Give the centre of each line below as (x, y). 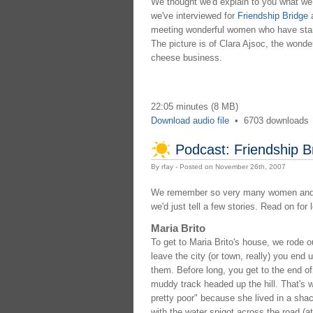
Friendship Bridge (272, 15)
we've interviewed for (194, 15)
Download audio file (190, 120)
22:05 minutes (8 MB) (194, 106)
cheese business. (186, 57)
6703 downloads (276, 120)
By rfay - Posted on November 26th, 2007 (218, 167)
